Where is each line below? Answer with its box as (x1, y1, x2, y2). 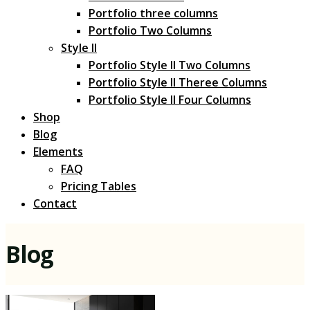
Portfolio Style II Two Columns (89, 57, 250, 73)
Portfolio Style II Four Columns (89, 92, 251, 108)
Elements (33, 144, 83, 160)
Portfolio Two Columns (89, 23, 212, 39)
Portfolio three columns (89, 6, 218, 21)
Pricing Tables (61, 179, 136, 194)
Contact (33, 196, 77, 212)
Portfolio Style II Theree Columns (89, 75, 267, 91)
